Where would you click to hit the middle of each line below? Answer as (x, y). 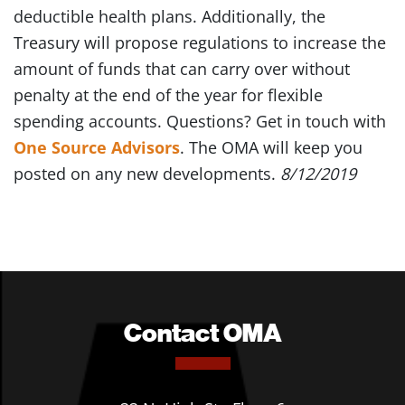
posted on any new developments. (147, 174)
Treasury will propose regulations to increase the (200, 42)
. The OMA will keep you (271, 147)
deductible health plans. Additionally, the (170, 16)
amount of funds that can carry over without (182, 69)
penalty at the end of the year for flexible (168, 95)
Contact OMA (202, 332)
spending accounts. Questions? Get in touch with (200, 121)
